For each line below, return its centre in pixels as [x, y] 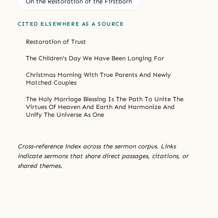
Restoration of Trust [56, 41]
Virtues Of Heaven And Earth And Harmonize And [100, 107]
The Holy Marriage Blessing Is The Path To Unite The [105, 99]
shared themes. [40, 165]
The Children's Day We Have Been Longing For [95, 58]
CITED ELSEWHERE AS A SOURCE [71, 24]
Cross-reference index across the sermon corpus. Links [97, 146]
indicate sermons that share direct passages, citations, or [103, 156]
